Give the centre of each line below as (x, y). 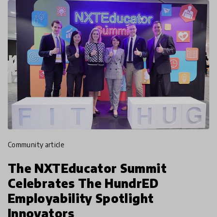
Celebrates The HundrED (83, 183)
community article (38, 145)
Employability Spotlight (81, 198)
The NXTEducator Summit (87, 168)
